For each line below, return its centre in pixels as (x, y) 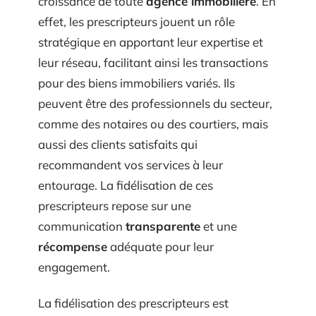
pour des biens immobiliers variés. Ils (136, 83)
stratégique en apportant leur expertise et (151, 42)
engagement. (74, 267)
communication (82, 226)
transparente (163, 226)
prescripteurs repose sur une (115, 205)
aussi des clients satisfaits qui (118, 144)
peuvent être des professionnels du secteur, (155, 103)
